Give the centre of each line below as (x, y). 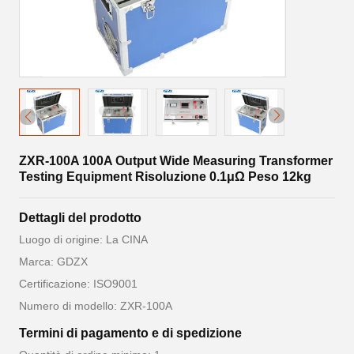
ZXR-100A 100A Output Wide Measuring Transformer (176, 161)
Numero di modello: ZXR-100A (96, 306)
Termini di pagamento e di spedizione (130, 333)
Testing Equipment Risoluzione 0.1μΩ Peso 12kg (165, 177)
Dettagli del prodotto (80, 218)
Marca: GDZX (53, 262)
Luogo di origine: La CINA (83, 239)
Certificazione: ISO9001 (78, 284)
